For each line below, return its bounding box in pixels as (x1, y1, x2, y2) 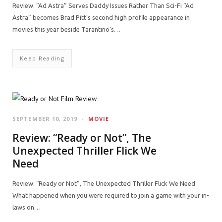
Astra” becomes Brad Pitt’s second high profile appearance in (12, 14, 190, 21)
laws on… (12, 204, 41, 211)
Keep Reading (20, 55, 64, 62)
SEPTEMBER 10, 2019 (12, 115, 77, 122)
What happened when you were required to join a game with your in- (12, 192, 209, 199)
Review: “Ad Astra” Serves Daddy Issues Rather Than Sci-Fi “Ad (12, 2, 194, 9)
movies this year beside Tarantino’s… (12, 26, 120, 33)
